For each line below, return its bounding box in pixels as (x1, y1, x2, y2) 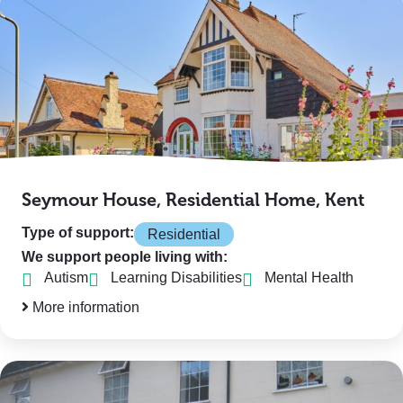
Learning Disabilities (111, 270, 242, 285)
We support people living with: (22, 249, 228, 264)
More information (29, 300, 139, 315)
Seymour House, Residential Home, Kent (22, 190, 364, 210)
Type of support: (22, 225, 134, 240)
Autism (44, 270, 88, 285)
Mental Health (264, 270, 354, 285)
